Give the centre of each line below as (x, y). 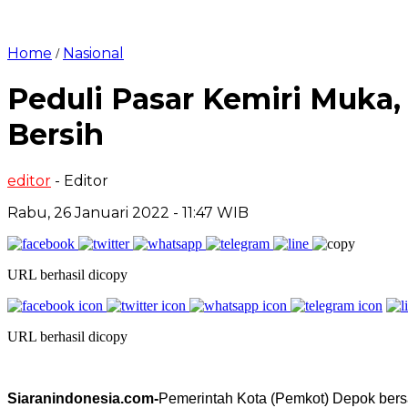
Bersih (56, 135)
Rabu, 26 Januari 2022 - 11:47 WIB (128, 212)
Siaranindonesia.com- (83, 398)
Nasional (93, 53)
